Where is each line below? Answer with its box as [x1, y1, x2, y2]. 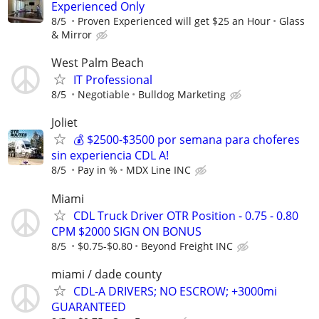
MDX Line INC [126, 163, 191, 177]
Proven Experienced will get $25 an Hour [78, 14, 271, 28]
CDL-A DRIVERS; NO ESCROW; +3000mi [73, 283, 277, 299]
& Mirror [51, 28, 92, 41]
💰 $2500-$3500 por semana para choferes [73, 132, 300, 148]
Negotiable [78, 88, 130, 102]
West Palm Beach [51, 55, 144, 71]
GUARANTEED [51, 298, 126, 315]
